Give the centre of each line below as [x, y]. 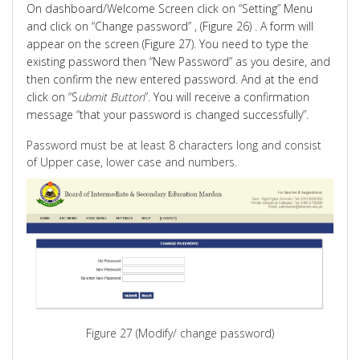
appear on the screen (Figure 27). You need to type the [168, 43]
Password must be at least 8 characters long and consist [174, 145]
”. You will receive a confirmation [227, 96]
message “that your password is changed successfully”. [168, 114]
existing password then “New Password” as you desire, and [179, 61]
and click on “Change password [108, 26]
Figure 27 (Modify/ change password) [180, 333]
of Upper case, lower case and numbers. [132, 162]
